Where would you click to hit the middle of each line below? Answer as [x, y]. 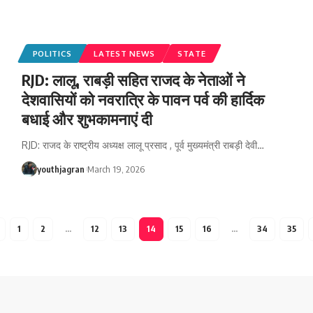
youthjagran [60, 169]
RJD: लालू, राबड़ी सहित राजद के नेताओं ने [133, 79]
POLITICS [52, 53]
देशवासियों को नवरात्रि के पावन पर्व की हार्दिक [143, 99]
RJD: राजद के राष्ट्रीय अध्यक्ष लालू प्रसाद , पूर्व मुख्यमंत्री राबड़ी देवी [139, 145]
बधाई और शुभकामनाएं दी [87, 118]
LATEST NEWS [124, 53]
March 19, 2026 [116, 169]
